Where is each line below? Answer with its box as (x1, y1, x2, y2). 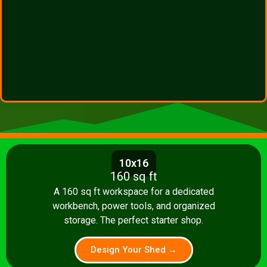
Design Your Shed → (90, 244, 177, 255)
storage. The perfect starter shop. (64, 215, 203, 226)
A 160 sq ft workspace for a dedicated (53, 186, 214, 198)
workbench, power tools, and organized (52, 200, 215, 212)
